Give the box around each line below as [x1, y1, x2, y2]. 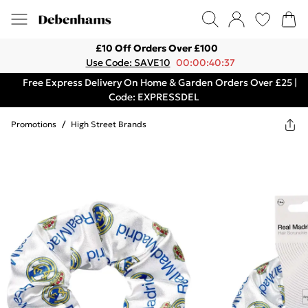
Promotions [11, 119, 56, 129]
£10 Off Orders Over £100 [96, 42, 218, 54]
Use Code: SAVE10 [85, 56, 170, 69]
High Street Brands [71, 119, 146, 129]
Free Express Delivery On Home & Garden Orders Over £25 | [22, 76, 297, 89]
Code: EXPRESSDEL [109, 91, 199, 103]
